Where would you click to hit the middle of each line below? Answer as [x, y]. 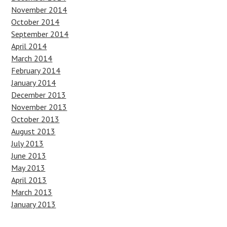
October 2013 [35, 119]
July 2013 [28, 143]
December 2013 [39, 95]
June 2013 [29, 156]
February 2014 [36, 70]
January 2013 [34, 204]
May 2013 [28, 168]
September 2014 [40, 34]
